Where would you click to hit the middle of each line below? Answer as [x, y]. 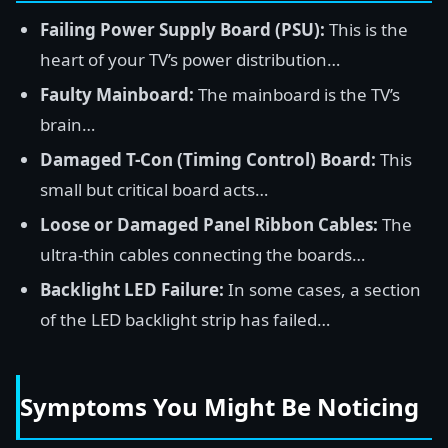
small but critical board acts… [154, 189]
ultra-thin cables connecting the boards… [202, 254]
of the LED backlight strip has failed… [185, 319]
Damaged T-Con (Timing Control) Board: [208, 159]
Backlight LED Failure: [132, 289]
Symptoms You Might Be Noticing [219, 406]
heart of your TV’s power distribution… [190, 59]
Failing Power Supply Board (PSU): [182, 29]
